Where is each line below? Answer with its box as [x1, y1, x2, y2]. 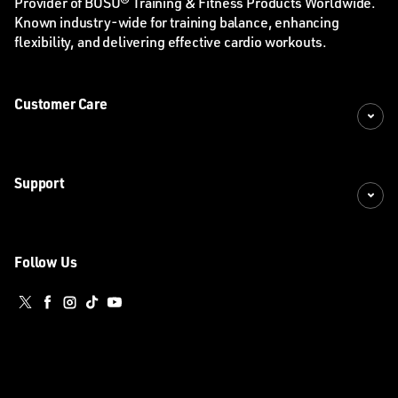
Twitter [14, 305, 64, 321]
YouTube [103, 305, 163, 321]
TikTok [81, 305, 126, 321]
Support [14, 179, 65, 193]
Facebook [36, 305, 105, 321]
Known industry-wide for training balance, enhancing [14, 18, 339, 32]
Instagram [59, 305, 131, 321]
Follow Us [14, 258, 77, 272]
